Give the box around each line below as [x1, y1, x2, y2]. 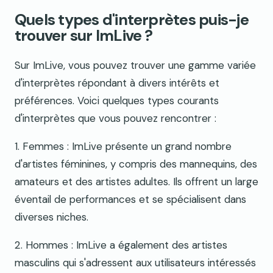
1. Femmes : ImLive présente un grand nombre [15, 140, 232, 154]
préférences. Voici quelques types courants [15, 94, 219, 108]
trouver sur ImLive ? [15, 26, 153, 46]
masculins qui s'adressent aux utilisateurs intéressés [15, 256, 256, 270]
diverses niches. [15, 210, 88, 224]
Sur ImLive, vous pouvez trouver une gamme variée [15, 58, 256, 73]
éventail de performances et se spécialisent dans [15, 193, 246, 207]
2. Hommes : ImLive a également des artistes [15, 238, 227, 252]
